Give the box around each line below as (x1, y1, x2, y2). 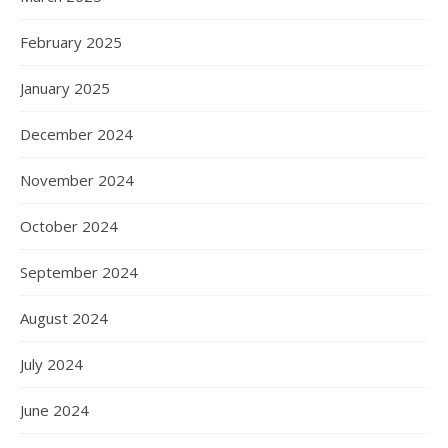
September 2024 (20, 261, 138, 282)
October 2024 (20, 215, 118, 236)
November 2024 (20, 169, 134, 190)
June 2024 (20, 399, 89, 420)
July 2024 (20, 353, 83, 374)
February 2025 (20, 31, 122, 52)
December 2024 (20, 123, 133, 144)
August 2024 (20, 307, 108, 328)
